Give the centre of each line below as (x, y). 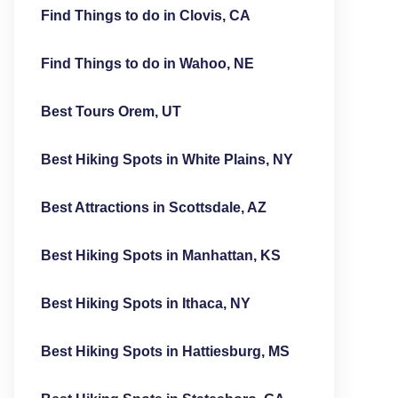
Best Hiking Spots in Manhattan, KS (160, 255)
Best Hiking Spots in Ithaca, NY (145, 303)
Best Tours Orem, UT (111, 111)
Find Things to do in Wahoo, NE (147, 64)
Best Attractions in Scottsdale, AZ (153, 207)
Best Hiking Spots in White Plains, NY (167, 159)
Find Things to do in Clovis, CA (145, 16)
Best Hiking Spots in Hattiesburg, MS (165, 351)
